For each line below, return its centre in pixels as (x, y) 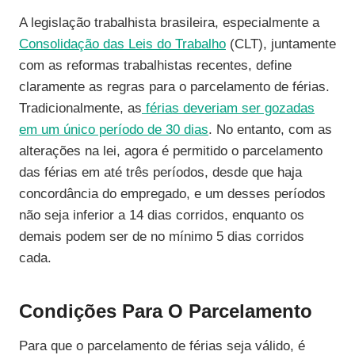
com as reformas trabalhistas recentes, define (155, 66)
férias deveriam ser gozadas (228, 109)
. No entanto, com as (270, 130)
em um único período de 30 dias (114, 130)
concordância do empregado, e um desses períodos (172, 194)
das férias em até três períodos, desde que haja (160, 173)
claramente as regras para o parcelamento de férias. (174, 87)
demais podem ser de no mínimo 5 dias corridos (162, 237)
